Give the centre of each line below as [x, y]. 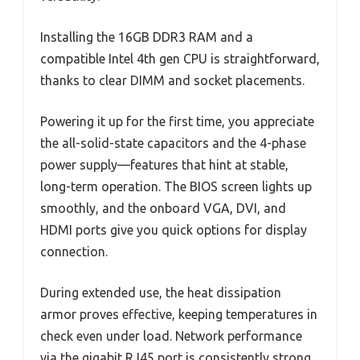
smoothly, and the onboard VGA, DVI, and [163, 209]
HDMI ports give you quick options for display [174, 230]
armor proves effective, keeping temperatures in [179, 315]
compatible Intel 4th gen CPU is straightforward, [180, 59]
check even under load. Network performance [171, 336]
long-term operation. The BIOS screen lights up [176, 187]
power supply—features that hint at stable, [164, 165]
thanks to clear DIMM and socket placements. [172, 81]
